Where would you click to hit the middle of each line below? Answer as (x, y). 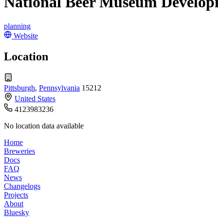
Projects (16, 195)
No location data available (44, 126)
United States (35, 98)
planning (17, 26)
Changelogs (22, 186)
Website (26, 36)
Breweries (19, 151)
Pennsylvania (59, 88)
